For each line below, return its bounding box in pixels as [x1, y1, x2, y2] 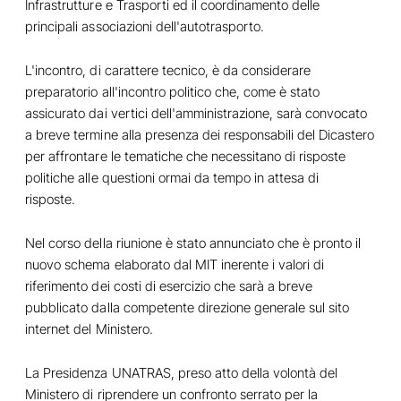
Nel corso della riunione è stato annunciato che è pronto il [25, 234, 362, 252]
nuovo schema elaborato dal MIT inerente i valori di [25, 255, 325, 273]
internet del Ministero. [25, 320, 157, 337]
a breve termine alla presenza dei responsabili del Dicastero [25, 125, 375, 143]
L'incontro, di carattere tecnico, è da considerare [25, 61, 311, 79]
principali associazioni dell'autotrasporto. [25, 17, 269, 35]
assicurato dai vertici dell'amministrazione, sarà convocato [25, 104, 368, 122]
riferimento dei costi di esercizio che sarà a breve [25, 277, 313, 294]
